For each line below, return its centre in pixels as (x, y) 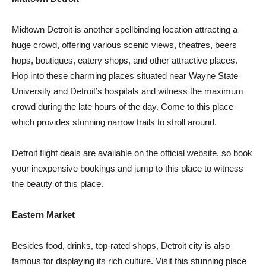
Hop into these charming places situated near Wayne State (125, 76)
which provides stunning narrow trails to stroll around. (115, 122)
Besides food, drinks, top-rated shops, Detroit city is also (121, 246)
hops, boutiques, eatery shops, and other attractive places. (125, 61)
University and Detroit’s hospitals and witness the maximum (128, 91)
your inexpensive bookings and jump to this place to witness (128, 169)
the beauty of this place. (58, 184)
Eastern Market (43, 215)
